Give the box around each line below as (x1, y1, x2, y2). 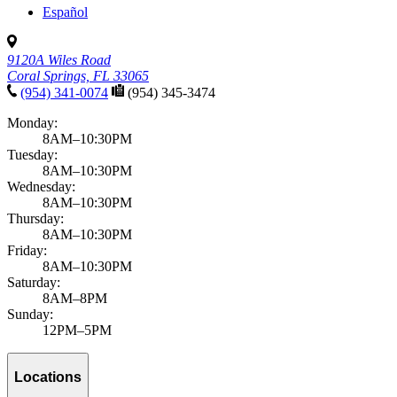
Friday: (7, 243, 47, 259)
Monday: (7, 115, 58, 131)
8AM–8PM (43, 291, 107, 307)
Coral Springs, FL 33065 (7, 68, 149, 84)
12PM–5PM (43, 323, 112, 339)
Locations (14, 369, 82, 385)
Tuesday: (7, 147, 58, 163)
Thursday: (7, 211, 64, 227)
